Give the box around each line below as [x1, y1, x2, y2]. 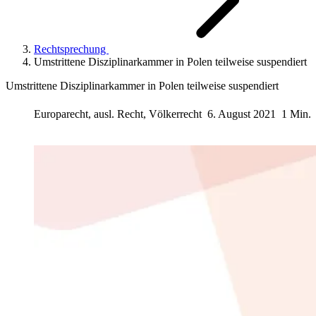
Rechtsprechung [34, 43, 109, 55]
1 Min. [281, 107, 311, 120]
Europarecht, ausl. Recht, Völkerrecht [34, 107, 205, 120]
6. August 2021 [207, 107, 276, 120]
